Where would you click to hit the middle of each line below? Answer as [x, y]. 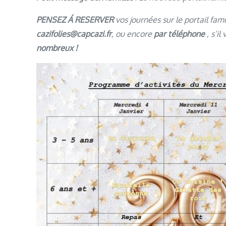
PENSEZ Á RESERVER [76, 20]
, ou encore [133, 34]
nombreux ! [57, 48]
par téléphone [179, 34]
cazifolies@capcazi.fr [74, 34]
